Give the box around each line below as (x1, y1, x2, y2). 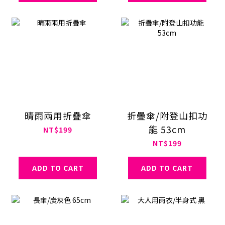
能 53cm (148, 122, 186, 136)
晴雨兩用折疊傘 (24, 108, 91, 122)
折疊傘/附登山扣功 (127, 108, 207, 122)
